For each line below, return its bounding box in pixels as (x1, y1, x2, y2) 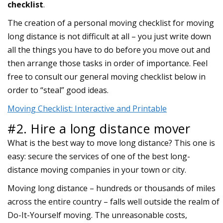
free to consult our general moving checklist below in (7, 71, 206, 82)
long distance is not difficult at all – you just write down (7, 30, 211, 42)
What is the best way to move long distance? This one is (7, 137, 215, 148)
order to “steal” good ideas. (7, 84, 109, 96)
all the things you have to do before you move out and (7, 44, 210, 55)
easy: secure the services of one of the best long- (7, 150, 190, 162)
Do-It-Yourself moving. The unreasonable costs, (7, 209, 187, 221)
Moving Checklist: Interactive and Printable (7, 103, 167, 114)
